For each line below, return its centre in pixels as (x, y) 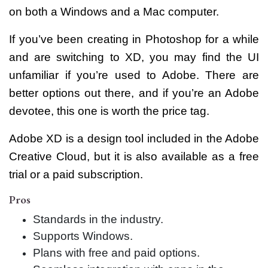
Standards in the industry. (98, 219)
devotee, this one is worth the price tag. (109, 111)
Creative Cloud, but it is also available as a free (134, 156)
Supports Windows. (83, 236)
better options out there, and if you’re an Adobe (134, 93)
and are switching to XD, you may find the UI (134, 57)
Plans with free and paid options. (116, 252)
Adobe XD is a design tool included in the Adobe (134, 138)
